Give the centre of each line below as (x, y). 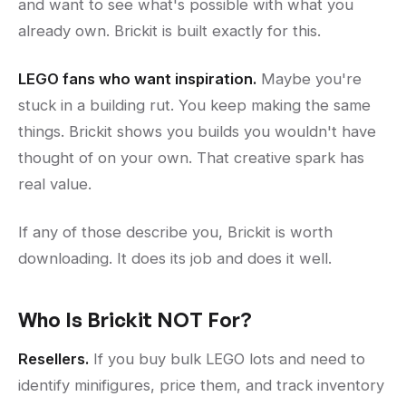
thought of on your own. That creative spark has (191, 158)
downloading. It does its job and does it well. (175, 259)
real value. (55, 184)
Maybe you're (309, 79)
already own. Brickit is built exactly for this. (169, 31)
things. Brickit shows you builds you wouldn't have (197, 132)
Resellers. (53, 359)
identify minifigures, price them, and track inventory (201, 386)
